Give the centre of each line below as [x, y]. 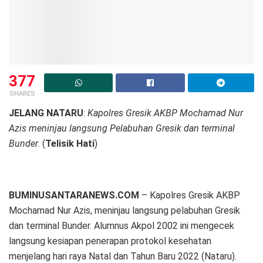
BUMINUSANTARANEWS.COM [74, 195]
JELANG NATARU [46, 113]
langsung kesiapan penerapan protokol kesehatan [110, 241]
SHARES [22, 94]
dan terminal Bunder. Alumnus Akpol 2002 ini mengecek [122, 226]
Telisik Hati [70, 144]
